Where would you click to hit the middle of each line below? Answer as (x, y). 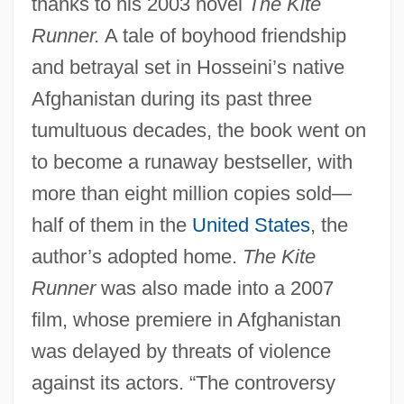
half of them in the (111, 225)
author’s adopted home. (137, 256)
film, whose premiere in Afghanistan (186, 319)
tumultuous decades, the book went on (198, 130)
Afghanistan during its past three (171, 98)
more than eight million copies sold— (191, 193)
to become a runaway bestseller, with (192, 161)
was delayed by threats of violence (181, 351)
